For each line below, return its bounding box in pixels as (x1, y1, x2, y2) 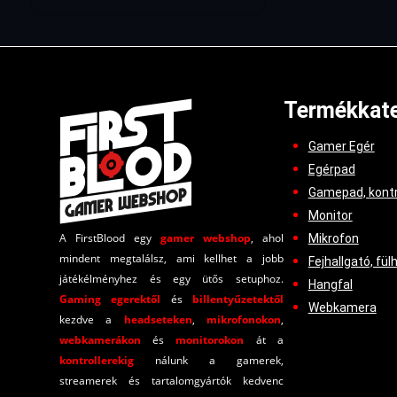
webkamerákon (59, 331, 142, 347)
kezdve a (59, 311, 124, 327)
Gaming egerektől (59, 291, 161, 307)
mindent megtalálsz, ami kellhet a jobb (59, 250, 284, 266)
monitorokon (175, 331, 245, 347)
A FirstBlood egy (59, 230, 160, 245)
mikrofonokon (206, 311, 281, 327)
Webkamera (307, 300, 377, 315)
